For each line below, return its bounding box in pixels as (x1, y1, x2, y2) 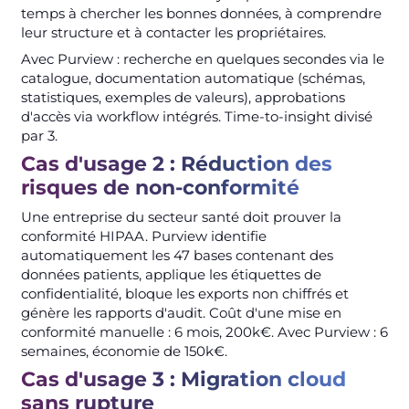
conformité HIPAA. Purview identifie (20, 226, 267, 245)
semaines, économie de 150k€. (20, 341, 227, 360)
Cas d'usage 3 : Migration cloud (20, 366, 346, 392)
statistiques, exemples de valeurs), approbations (20, 88, 345, 106)
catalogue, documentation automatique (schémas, (20, 68, 365, 87)
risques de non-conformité (20, 174, 299, 200)
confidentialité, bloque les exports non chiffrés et (20, 284, 349, 302)
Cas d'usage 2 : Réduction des (20, 151, 332, 176)
